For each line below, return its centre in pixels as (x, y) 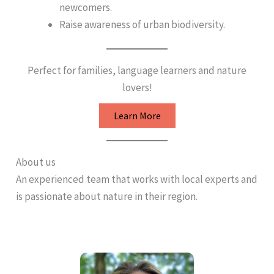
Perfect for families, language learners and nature (137, 71)
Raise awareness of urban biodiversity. (142, 24)
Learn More (137, 115)
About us (35, 162)
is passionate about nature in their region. (106, 196)
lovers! (137, 88)
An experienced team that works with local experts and (136, 179)
